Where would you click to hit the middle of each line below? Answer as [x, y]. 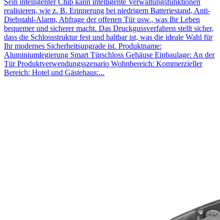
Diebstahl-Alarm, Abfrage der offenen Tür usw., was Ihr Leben [102, 19]
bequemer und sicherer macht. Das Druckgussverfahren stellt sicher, [109, 28]
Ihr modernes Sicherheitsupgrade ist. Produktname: [83, 46]
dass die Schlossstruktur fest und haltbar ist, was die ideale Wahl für [108, 37]
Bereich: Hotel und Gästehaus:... [54, 72]
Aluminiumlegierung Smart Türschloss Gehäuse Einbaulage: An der [109, 55]
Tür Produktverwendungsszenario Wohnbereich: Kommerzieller [103, 63]
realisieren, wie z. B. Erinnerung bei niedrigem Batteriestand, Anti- [107, 10]
